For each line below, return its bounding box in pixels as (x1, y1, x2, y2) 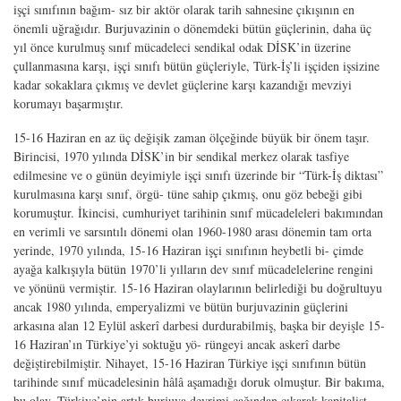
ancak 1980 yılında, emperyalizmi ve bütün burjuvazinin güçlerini (13, 297, 348, 315)
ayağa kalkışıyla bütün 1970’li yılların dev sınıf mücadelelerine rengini (13, 260, 373, 277)
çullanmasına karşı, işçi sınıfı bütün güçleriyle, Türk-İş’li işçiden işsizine (13, 57, 380, 75)
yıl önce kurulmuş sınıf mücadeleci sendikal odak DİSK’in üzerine (13, 38, 351, 56)
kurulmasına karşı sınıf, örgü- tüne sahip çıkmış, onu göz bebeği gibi (13, 184, 363, 202)
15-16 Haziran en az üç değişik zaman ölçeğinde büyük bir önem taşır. (13, 128, 370, 146)
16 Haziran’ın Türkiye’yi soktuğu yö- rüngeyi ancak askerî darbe (13, 335, 340, 353)
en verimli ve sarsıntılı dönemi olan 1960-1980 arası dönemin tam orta (13, 222, 371, 240)
